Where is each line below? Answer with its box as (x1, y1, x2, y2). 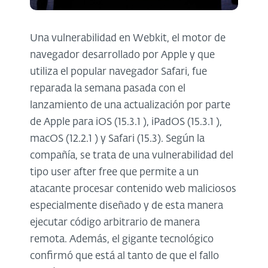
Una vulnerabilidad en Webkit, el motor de (30, 33, 226, 44)
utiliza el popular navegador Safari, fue (30, 66, 207, 77)
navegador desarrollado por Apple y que (30, 50, 215, 60)
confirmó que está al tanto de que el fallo (30, 251, 219, 261)
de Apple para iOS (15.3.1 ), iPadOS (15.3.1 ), (30, 117, 222, 127)
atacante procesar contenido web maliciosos (30, 184, 236, 194)
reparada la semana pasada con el (30, 83, 185, 94)
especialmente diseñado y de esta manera (30, 200, 223, 211)
